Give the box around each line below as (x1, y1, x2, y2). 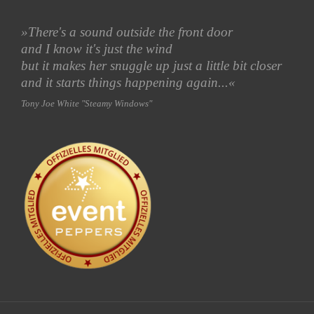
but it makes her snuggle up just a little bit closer (21, 57, 282, 73)
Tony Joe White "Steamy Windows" (21, 98, 152, 109)
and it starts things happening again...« (21, 74, 235, 90)
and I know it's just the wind (21, 41, 172, 56)
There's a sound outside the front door (28, 24, 233, 39)
